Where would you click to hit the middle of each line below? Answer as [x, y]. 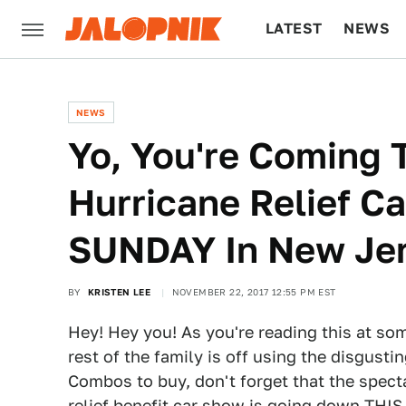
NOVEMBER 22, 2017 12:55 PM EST [254, 292]
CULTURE [300, 87]
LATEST [294, 29]
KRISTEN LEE [119, 292]
